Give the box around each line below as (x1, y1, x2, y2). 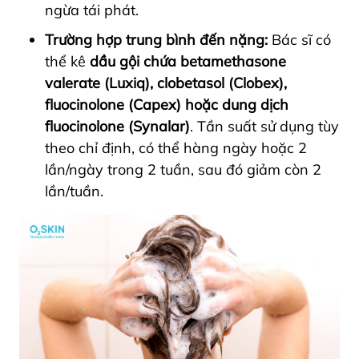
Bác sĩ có (268, 30, 331, 49)
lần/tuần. (45, 181, 111, 200)
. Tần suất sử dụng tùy (190, 116, 339, 135)
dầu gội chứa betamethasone (90, 51, 286, 71)
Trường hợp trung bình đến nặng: (45, 30, 268, 49)
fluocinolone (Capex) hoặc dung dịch (45, 95, 288, 114)
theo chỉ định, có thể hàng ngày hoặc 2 (45, 138, 307, 157)
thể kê (45, 51, 90, 71)
